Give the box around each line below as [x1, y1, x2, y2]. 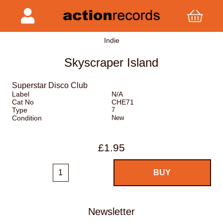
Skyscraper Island [64, 56, 159, 70]
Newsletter [88, 206, 135, 217]
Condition [12, 114, 42, 122]
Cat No [12, 98, 34, 107]
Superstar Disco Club [12, 81, 88, 90]
